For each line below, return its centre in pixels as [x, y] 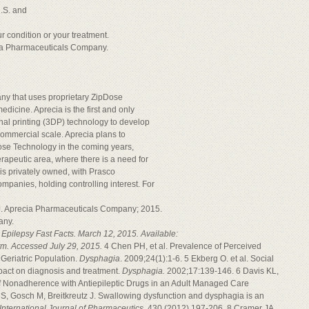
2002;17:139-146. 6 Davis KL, [223, 271]
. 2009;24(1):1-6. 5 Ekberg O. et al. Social [197, 259]
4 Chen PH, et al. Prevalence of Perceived [183, 246]
